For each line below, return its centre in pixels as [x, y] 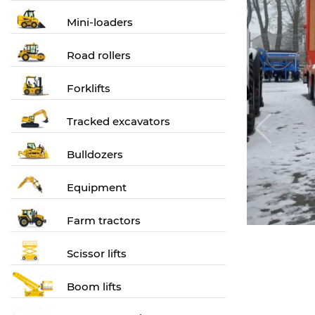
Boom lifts [94, 287]
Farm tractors [104, 220]
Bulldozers [95, 154]
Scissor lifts [97, 253]
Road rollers [99, 55]
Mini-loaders [100, 22]
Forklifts [89, 88]
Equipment [97, 187]
